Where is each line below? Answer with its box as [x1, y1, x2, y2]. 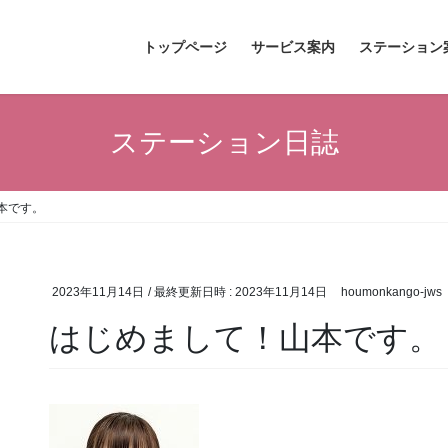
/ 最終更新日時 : [148, 285, 235, 300]
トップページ [143, 39, 227, 55]
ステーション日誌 [109, 126, 339, 158]
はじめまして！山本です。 [49, 319, 441, 356]
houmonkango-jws [340, 285, 442, 300]
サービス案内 [251, 39, 335, 55]
